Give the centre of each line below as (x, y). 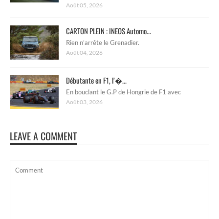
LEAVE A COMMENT (43, 136)
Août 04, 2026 (84, 52)
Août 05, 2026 (84, 5)
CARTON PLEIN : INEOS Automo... (109, 31)
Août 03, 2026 (84, 102)
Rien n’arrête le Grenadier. (103, 42)
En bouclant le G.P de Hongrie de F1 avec (123, 92)
